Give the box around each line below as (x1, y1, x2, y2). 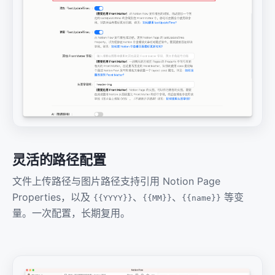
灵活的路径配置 (12, 152, 106, 168)
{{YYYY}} (93, 193, 133, 203)
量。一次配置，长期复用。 (12, 207, 130, 220)
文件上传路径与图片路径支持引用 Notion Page (12, 175, 220, 188)
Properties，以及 (12, 191, 93, 204)
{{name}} (182, 193, 221, 203)
